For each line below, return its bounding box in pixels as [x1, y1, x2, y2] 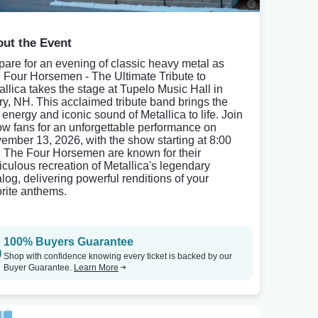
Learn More [74, 263, 119, 273]
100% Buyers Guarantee [4, 236, 133, 248]
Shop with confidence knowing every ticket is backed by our [4, 251, 232, 261]
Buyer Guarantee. [4, 263, 74, 273]
